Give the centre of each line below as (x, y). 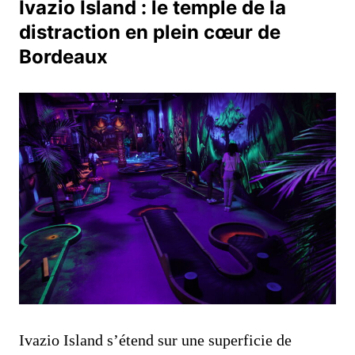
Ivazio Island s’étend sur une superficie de (155, 340)
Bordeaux (63, 56)
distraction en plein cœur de (150, 32)
